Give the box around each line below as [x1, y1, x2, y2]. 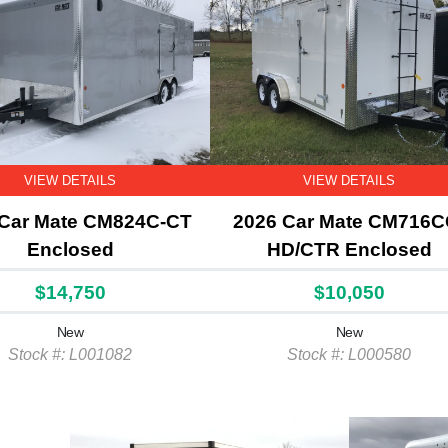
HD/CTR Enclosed [266, 239, 432, 260]
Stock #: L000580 [287, 346, 411, 363]
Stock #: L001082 [8, 346, 132, 363]
